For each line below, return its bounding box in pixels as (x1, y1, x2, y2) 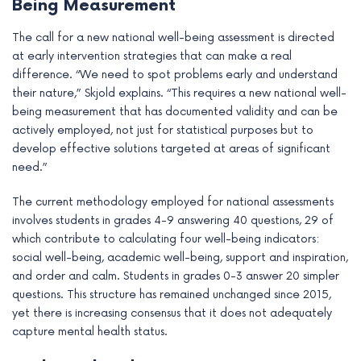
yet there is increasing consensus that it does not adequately (12, 306, 332, 321)
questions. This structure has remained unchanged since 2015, (12, 288, 331, 302)
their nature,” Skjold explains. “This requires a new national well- (12, 86, 346, 101)
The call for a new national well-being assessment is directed (12, 31, 334, 45)
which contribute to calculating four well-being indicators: (12, 232, 319, 247)
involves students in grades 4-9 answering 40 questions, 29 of (12, 214, 334, 228)
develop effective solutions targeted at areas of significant (12, 142, 330, 156)
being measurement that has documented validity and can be (12, 105, 338, 119)
